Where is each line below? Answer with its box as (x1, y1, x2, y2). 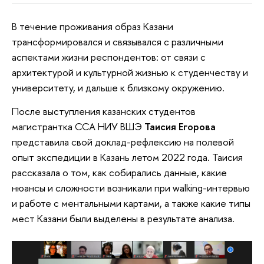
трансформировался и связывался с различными (12, 35, 223, 49)
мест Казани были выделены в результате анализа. (12, 211, 235, 225)
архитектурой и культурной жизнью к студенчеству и (12, 65, 248, 80)
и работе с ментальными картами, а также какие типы (12, 196, 250, 210)
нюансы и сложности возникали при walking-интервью (12, 180, 250, 194)
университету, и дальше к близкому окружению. (12, 81, 225, 95)
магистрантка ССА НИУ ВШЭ (12, 119, 142, 133)
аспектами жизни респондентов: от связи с (12, 50, 206, 64)
